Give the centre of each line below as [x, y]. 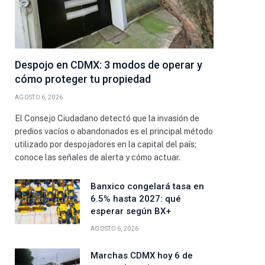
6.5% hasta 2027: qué [136, 199]
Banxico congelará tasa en [147, 187]
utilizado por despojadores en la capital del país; [106, 145]
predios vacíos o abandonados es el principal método [114, 132]
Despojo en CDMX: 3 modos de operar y [109, 65]
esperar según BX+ [131, 211]
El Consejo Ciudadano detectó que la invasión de [107, 119]
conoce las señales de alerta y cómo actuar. [98, 158]
